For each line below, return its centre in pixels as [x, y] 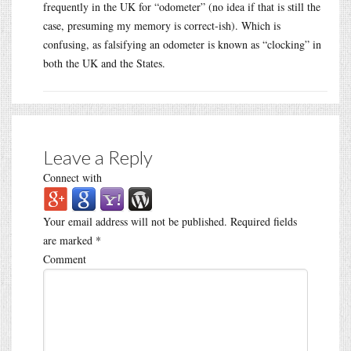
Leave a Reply [98, 157]
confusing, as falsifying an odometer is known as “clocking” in [182, 44]
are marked [69, 240]
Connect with [72, 177]
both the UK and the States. [104, 63]
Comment [65, 259]
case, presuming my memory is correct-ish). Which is [162, 25]
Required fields [262, 221]
